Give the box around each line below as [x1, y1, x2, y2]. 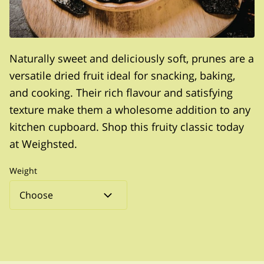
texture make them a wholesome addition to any [9, 102, 250, 117]
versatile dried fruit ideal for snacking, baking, [9, 68, 235, 83]
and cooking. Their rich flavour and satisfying [9, 85, 233, 100]
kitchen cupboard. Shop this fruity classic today [9, 119, 244, 134]
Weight [9, 165, 37, 177]
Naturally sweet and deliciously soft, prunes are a [9, 51, 254, 66]
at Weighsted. [9, 136, 77, 151]
